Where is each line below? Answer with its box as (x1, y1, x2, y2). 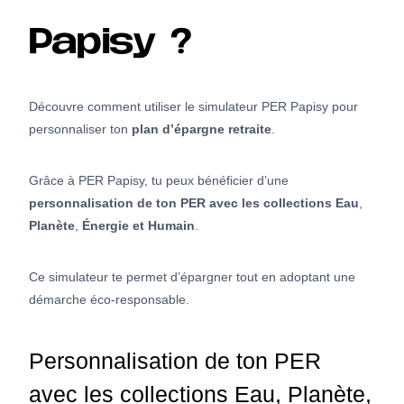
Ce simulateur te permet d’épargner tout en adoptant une (29, 269, 355, 284)
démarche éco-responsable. (29, 291, 189, 307)
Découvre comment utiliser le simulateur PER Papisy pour (29, 98, 358, 114)
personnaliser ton (29, 121, 132, 136)
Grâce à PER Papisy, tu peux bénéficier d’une (29, 172, 289, 188)
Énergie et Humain (82, 217, 195, 233)
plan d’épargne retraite (132, 121, 271, 136)
